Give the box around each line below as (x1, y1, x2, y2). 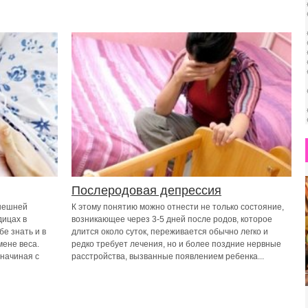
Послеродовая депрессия (71, 184, 221, 197)
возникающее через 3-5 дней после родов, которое (71, 214, 272, 224)
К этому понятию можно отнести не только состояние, (71, 202, 284, 212)
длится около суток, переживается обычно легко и (71, 227, 268, 236)
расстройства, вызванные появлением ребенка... (71, 252, 264, 261)
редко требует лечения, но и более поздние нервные (71, 239, 281, 249)
